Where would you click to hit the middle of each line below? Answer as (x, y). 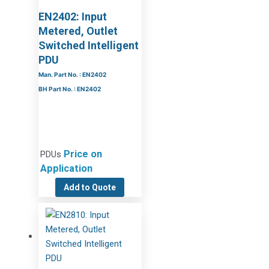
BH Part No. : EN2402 (69, 89)
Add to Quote (90, 187)
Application (66, 168)
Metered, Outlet (78, 31)
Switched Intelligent (88, 45)
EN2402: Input (72, 16)
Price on (83, 154)
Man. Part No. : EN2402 (72, 74)
